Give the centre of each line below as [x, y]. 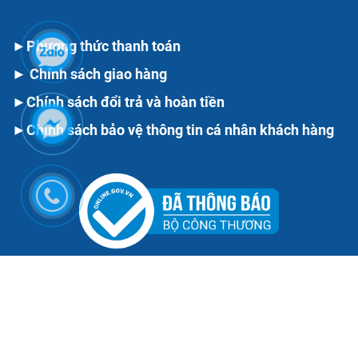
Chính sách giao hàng [98, 74]
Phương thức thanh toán [103, 46]
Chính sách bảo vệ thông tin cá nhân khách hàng [180, 130]
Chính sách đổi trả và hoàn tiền [125, 102]
